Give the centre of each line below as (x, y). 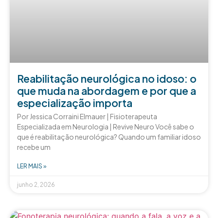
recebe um (34, 147)
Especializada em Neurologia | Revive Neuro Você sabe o (106, 126)
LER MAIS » (32, 166)
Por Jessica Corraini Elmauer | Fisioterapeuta (87, 116)
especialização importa (75, 103)
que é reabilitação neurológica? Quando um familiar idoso (109, 136)
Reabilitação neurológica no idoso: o (107, 78)
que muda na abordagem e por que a (107, 91)
